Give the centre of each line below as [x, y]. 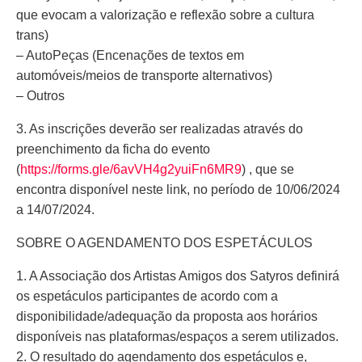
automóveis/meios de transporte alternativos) [144, 76]
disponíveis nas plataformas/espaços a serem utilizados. [177, 337]
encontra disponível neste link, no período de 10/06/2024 [178, 189]
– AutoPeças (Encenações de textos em [130, 55]
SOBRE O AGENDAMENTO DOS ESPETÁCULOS [164, 243]
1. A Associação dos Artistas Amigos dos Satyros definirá [178, 276]
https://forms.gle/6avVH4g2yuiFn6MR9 [131, 169]
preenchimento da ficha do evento [113, 149]
